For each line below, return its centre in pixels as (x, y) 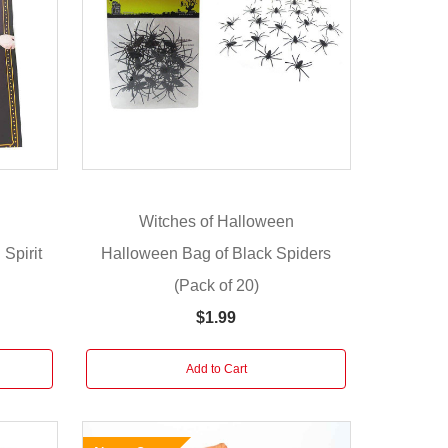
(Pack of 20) (216, 285)
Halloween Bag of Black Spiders (216, 253)
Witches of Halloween (216, 222)
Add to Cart (216, 368)
